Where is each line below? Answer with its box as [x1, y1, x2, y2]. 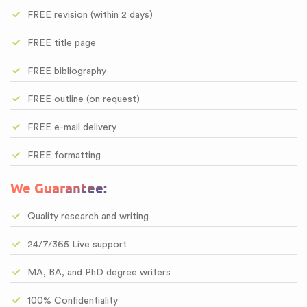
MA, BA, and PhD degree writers [27, 268, 171, 278]
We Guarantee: [10, 180, 107, 197]
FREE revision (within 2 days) [27, 10, 153, 20]
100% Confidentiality [27, 296, 118, 306]
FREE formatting [27, 151, 101, 160]
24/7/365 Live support [27, 240, 127, 249]
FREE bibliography [27, 66, 106, 76]
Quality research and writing [27, 212, 149, 221]
